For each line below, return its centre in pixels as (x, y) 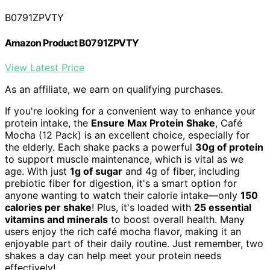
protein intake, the (48, 123)
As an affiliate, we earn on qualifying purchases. (114, 89)
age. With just (37, 171)
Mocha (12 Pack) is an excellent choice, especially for (127, 135)
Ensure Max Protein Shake (153, 123)
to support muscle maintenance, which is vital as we (124, 159)
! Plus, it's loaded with (143, 207)
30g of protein (229, 147)
